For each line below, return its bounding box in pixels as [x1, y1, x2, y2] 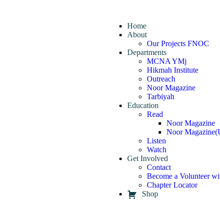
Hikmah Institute [147, 66, 199, 74]
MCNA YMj [147, 57, 187, 65]
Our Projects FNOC [147, 39, 210, 48]
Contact [147, 163, 171, 171]
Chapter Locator [147, 181, 198, 189]
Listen [147, 137, 166, 145]
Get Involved [127, 154, 168, 163]
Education [127, 101, 159, 110]
